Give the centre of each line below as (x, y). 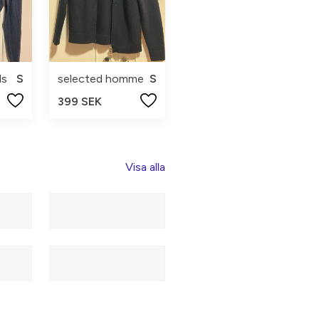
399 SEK (79, 102)
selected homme (100, 79)
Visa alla (145, 167)
